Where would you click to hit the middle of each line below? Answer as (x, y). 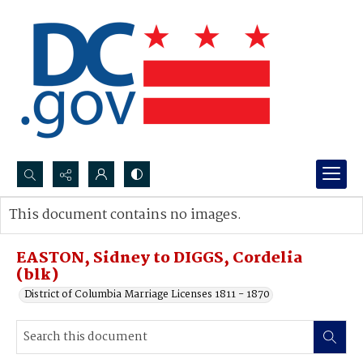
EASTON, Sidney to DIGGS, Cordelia (160, 258)
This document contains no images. (125, 215)
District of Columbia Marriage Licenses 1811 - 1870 (147, 295)
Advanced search (67, 231)
